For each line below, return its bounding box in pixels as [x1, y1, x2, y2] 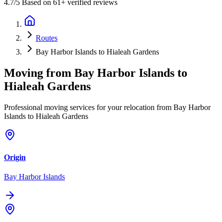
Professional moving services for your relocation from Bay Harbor [4, 103, 211, 111]
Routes [36, 34, 57, 43]
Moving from [4, 66, 74, 79]
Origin [4, 153, 26, 162]
